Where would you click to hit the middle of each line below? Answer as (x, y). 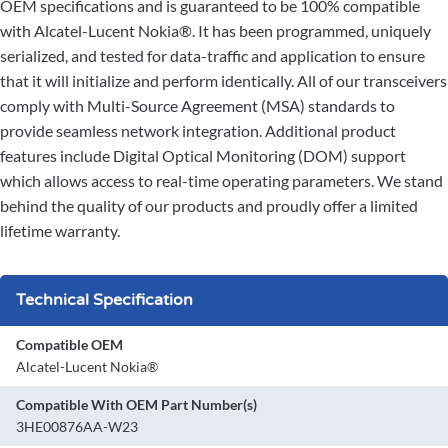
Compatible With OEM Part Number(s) (136, 405)
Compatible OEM (69, 345)
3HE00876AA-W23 (77, 427)
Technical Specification (104, 300)
